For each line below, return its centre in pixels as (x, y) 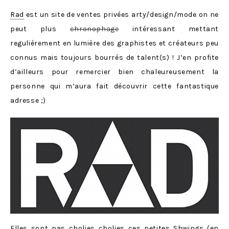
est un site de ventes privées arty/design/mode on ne (121, 15)
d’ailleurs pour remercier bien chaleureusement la (114, 72)
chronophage (94, 29)
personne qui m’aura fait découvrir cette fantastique (114, 86)
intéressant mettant (169, 29)
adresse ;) (28, 101)
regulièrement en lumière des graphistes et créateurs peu (114, 43)
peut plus (40, 29)
